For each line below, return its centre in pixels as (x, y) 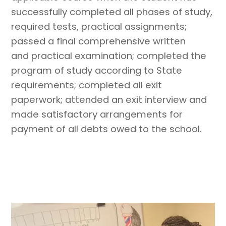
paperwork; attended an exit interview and (109, 99)
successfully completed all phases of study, (112, 12)
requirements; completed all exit (87, 85)
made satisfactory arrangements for (97, 114)
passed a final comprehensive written (99, 41)
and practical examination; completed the (109, 55)
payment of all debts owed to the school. (107, 129)
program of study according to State (97, 70)
